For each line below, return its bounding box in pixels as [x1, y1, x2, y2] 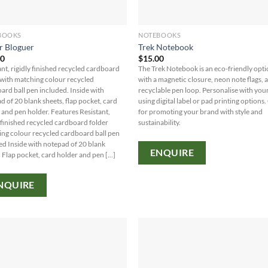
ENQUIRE [150, 147, 194, 158]
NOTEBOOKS [138, 31, 181, 39]
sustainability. [138, 118, 181, 127]
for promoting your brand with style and [138, 108, 263, 116]
